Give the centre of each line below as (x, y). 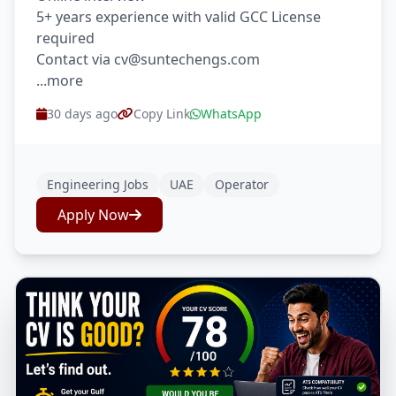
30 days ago (82, 114)
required (65, 38)
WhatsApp (231, 114)
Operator (242, 184)
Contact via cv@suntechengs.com (148, 59)
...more (60, 80)
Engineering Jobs (98, 184)
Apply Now (93, 215)
